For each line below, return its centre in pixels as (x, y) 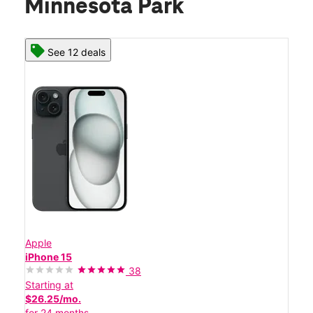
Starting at (49, 284)
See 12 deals (77, 52)
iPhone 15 (49, 256)
